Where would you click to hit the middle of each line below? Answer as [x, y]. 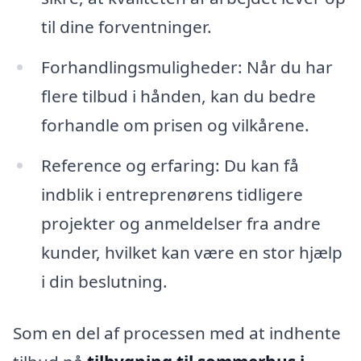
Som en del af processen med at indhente [177, 332]
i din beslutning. [104, 282]
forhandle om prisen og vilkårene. [175, 125]
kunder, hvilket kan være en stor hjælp [191, 253]
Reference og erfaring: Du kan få [170, 166]
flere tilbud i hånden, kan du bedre [178, 96]
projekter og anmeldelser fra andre [180, 224]
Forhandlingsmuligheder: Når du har [187, 67]
